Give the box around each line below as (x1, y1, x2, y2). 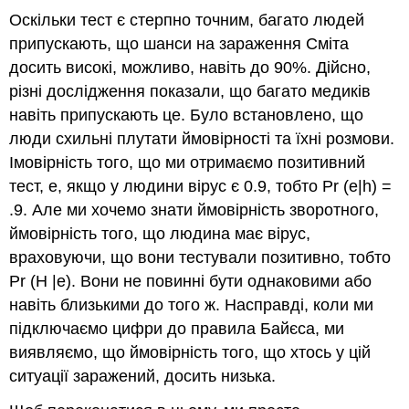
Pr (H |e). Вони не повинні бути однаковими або (9, 271, 372, 290)
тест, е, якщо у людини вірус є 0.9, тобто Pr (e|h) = (9, 176, 393, 195)
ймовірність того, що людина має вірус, (9, 224, 311, 243)
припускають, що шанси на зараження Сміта (9, 34, 350, 53)
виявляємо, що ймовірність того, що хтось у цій (9, 342, 372, 362)
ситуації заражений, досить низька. (9, 366, 277, 385)
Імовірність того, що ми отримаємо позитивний (9, 152, 366, 172)
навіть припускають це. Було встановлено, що (9, 105, 364, 124)
